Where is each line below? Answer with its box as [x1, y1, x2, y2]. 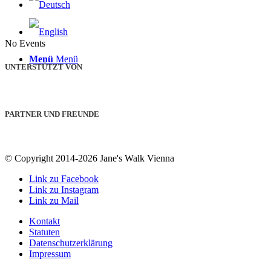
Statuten [29, 227, 60, 238]
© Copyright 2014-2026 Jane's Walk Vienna [5, 153, 174, 164]
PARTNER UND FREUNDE [5, 109, 99, 119]
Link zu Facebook [29, 174, 99, 184]
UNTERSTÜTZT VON [5, 62, 82, 71]
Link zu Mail [29, 195, 79, 206]
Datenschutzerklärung [29, 238, 113, 249]
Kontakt [29, 216, 60, 227]
